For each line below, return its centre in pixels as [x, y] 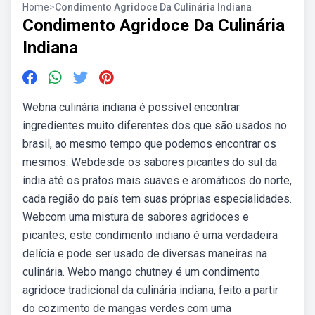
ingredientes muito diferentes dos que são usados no [155, 126]
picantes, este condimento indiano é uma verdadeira [150, 235]
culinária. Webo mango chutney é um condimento [141, 272]
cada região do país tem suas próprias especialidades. [157, 199]
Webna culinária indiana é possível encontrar [131, 107]
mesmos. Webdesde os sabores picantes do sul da [150, 162]
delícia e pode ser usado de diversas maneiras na [145, 253]
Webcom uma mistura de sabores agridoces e [136, 217]
